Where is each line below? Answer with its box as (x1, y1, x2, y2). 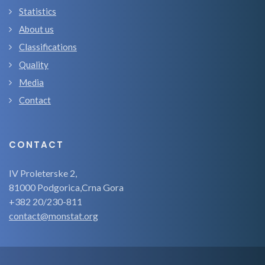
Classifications (19, 41, 77, 53)
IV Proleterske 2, (9, 167, 77, 179)
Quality (19, 59, 49, 70)
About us (19, 24, 54, 35)
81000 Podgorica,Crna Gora (9, 182, 124, 193)
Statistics (19, 6, 56, 17)
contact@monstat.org (9, 210, 98, 222)
